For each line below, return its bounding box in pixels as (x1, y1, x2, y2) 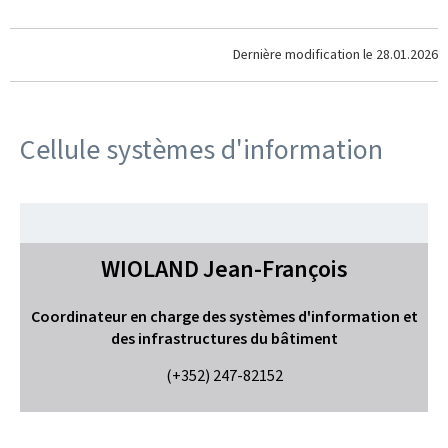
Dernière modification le (233, 45, 376, 64)
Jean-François (202, 253, 348, 285)
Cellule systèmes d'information (20, 131, 383, 168)
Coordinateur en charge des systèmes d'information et (30, 306, 418, 327)
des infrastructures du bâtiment (110, 328, 338, 349)
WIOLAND (100, 253, 199, 285)
